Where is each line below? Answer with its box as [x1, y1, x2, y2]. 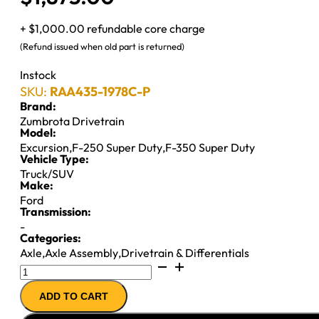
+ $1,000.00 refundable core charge [20, 21, 205, 36]
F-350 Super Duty [165, 140, 255, 155]
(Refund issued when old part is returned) [20, 40, 184, 52]
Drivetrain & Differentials [121, 245, 249, 260]
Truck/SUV [20, 166, 74, 181]
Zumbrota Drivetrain [20, 113, 125, 128]
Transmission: [20, 204, 91, 219]
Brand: [20, 98, 56, 113]
